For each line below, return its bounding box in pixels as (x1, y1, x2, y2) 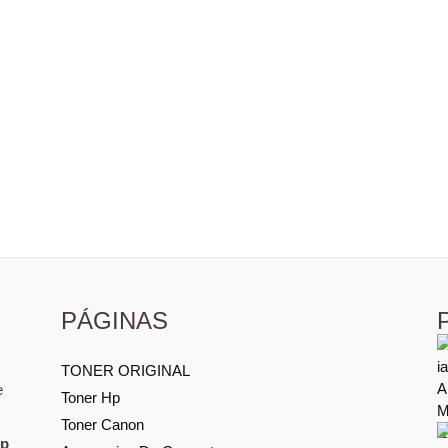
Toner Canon (60, 415, 144, 433)
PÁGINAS (60, 307, 168, 335)
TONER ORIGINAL (60, 361, 190, 379)
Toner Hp (60, 388, 120, 406)
